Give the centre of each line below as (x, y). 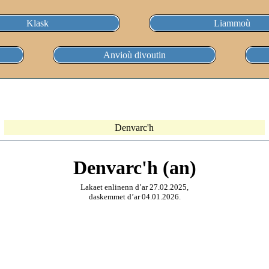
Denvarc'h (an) (134, 167)
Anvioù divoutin (134, 55)
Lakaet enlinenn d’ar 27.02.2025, (134, 187)
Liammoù (232, 23)
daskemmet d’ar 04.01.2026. (134, 197)
